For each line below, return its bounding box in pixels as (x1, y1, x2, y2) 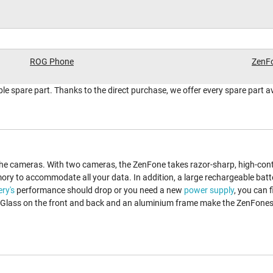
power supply (184, 185, 234, 196)
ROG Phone (30, 57, 74, 67)
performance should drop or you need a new (15, 185, 184, 196)
